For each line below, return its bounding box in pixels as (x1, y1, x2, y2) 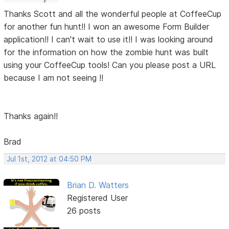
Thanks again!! (4, 111, 58, 122)
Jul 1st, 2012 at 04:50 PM (7, 155, 92, 164)
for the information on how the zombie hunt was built (4, 47, 209, 58)
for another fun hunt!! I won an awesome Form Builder (4, 21, 210, 32)
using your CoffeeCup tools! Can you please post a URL (4, 60, 216, 71)
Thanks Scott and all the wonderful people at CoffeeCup (4, 9, 222, 19)
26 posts (66, 205, 101, 216)
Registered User (66, 193, 128, 203)
